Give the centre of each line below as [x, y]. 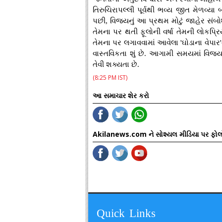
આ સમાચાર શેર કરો [121, 95]
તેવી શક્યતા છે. [116, 64]
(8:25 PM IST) [110, 78]
